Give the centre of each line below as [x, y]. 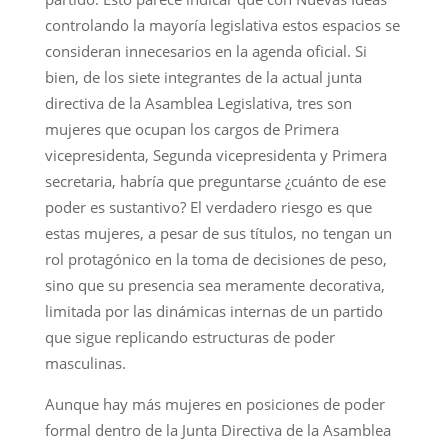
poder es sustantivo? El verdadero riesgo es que [208, 206]
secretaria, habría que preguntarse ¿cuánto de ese [215, 180]
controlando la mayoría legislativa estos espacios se [222, 24]
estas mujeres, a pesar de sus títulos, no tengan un [218, 232]
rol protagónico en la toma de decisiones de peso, [215, 258]
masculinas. [85, 362]
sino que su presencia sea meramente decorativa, [214, 284]
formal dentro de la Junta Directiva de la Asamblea [217, 429]
